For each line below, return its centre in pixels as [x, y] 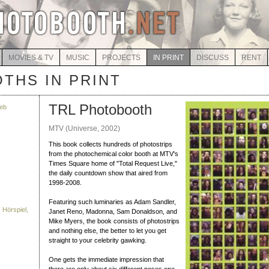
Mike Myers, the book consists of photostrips [114, 221]
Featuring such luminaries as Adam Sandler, [112, 202]
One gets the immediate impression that [106, 259]
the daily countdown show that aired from [108, 173]
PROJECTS [121, 58]
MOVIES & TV [31, 58]
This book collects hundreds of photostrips [110, 144]
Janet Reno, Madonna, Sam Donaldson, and [113, 211]
